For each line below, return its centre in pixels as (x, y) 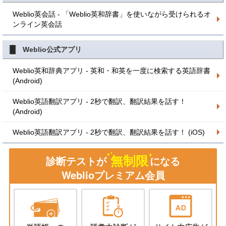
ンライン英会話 (37, 24)
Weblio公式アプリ (52, 49)
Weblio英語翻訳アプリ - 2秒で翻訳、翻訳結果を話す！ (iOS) (109, 132)
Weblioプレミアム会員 (113, 175)
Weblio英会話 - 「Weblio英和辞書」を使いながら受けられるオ (112, 14)
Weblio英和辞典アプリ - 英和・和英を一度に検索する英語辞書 (111, 71)
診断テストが (76, 161)
